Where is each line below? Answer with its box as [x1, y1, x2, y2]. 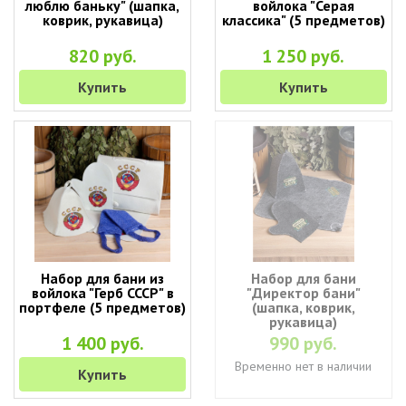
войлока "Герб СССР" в [31, 284, 174, 302]
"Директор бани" [246, 284, 361, 302]
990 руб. [269, 332, 338, 355]
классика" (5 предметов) [221, 11, 385, 29]
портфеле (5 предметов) [19, 298, 187, 316]
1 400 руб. [61, 332, 144, 355]
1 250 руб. [262, 44, 345, 68]
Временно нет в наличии [235, 358, 372, 374]
